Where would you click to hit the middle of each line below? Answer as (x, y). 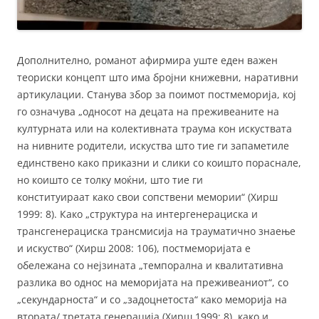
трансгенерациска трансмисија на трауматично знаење (156, 231)
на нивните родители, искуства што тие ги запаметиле (153, 145)
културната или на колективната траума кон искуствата (155, 128)
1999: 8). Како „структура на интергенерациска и (137, 214)
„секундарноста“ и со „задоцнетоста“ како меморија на (152, 299)
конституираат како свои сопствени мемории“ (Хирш (147, 197)
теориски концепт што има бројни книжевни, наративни (158, 77)
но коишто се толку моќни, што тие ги (110, 179)
